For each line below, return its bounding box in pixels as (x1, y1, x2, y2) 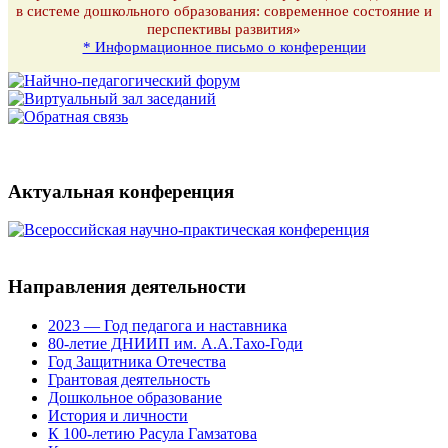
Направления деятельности (8, 276, 246, 298)
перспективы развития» (147, 20, 301, 37)
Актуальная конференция (8, 180, 234, 202)
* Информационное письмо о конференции (82, 38, 366, 55)
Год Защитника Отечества (48, 352, 226, 370)
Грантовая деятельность (48, 370, 210, 388)
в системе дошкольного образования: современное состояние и (16, 2, 432, 19)
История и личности (48, 406, 188, 424)
